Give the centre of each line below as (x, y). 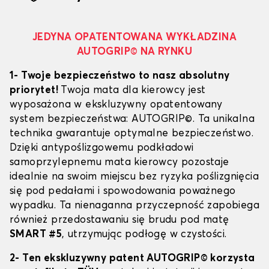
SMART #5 (36, 235)
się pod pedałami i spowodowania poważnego (123, 192)
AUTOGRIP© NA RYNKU (134, 52)
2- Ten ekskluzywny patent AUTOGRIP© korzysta (132, 259)
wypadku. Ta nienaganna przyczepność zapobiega (134, 206)
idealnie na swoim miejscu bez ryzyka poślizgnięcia (134, 177)
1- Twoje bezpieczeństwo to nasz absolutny (120, 76)
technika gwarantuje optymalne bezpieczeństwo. (131, 134)
